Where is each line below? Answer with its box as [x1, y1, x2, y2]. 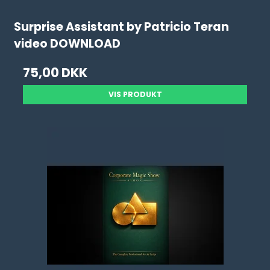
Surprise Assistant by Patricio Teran [14, 19, 230, 36]
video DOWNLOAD [14, 36, 121, 52]
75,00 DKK [23, 64, 88, 81]
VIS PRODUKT [108, 89, 162, 99]
